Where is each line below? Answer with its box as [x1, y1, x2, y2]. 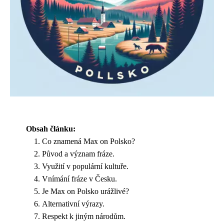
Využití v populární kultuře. [42, 162, 128, 170]
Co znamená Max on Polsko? [42, 137, 135, 145]
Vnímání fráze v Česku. [42, 174, 117, 183]
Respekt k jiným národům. [42, 212, 125, 220]
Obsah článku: [26, 124, 75, 133]
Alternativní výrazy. [42, 199, 104, 208]
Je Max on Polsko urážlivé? [42, 187, 129, 195]
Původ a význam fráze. [42, 149, 114, 158]
